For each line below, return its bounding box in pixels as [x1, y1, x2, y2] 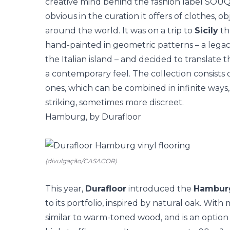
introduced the [126, 184, 194, 194]
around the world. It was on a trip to [45, 26, 195, 35]
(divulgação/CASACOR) [45, 157, 117, 165]
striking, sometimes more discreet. [45, 98, 184, 107]
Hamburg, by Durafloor [45, 112, 141, 122]
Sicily [195, 26, 218, 35]
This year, [45, 184, 85, 194]
